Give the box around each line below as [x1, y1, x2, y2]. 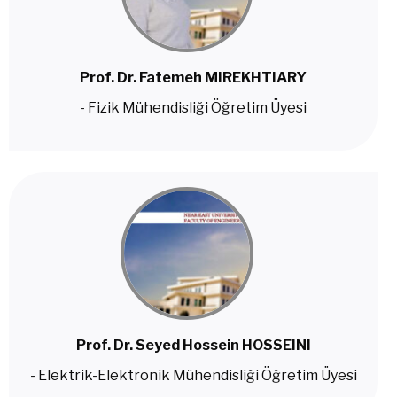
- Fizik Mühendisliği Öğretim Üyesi [80, 99, 307, 116]
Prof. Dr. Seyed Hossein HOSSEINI [75, 337, 311, 354]
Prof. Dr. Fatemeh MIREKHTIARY [80, 69, 307, 86]
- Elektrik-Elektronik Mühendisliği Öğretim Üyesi [29, 367, 357, 384]
